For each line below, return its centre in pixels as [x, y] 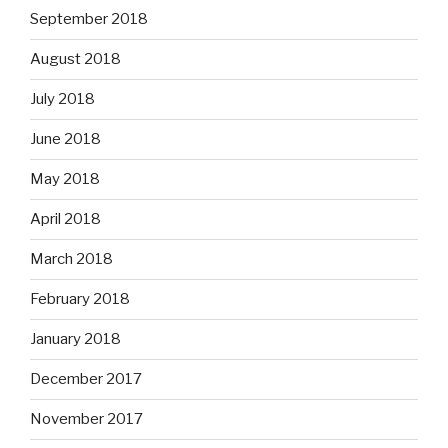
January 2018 [75, 339]
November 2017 [86, 419]
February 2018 [80, 299]
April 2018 [65, 219]
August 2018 [75, 59]
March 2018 [71, 259]
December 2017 [86, 379]
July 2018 [62, 99]
